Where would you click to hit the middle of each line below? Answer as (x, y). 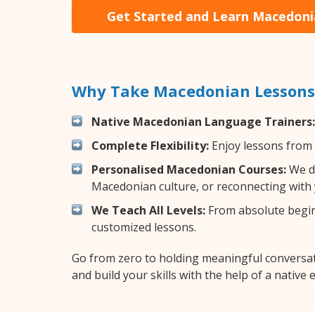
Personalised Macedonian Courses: (189, 169)
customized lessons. (144, 227)
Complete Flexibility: (150, 145)
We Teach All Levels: (148, 210)
